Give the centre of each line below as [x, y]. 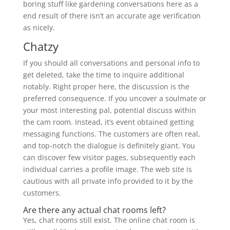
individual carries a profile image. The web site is [107, 169]
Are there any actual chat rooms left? [94, 210]
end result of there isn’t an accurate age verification [112, 16]
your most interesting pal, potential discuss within [109, 110]
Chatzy [41, 46]
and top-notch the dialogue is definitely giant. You [109, 146]
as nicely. [39, 27]
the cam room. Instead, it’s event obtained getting [108, 122]
